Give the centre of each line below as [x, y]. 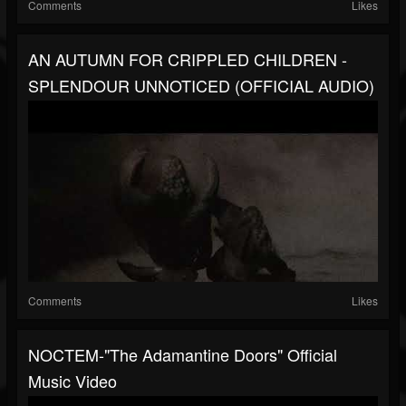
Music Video [72, 381]
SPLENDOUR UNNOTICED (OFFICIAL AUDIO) [201, 86]
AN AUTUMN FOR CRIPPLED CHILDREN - [188, 59]
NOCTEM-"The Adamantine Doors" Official [183, 355]
